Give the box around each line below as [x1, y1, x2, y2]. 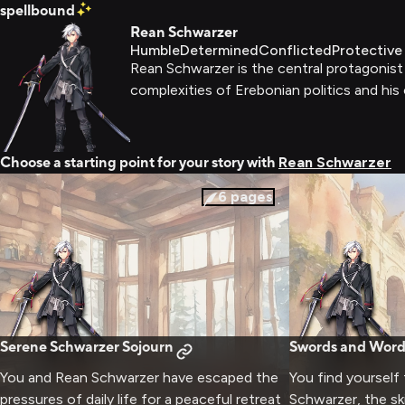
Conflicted [259, 42, 332, 59]
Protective [332, 42, 402, 59]
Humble [130, 42, 180, 59]
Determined [180, 42, 259, 59]
